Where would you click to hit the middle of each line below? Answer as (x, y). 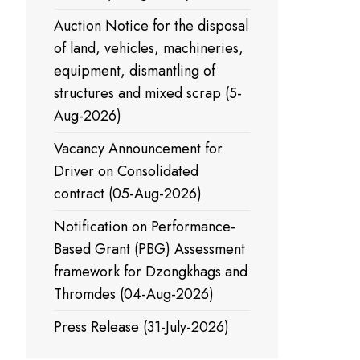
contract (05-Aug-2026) (128, 194)
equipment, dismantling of (135, 71)
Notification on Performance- (145, 227)
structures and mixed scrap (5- (148, 93)
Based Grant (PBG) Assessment (149, 249)
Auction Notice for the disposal (151, 26)
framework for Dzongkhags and (151, 272)
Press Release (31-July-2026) (141, 327)
